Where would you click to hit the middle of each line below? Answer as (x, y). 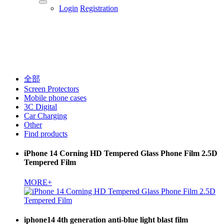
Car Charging (45, 116)
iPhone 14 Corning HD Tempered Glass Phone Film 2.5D (121, 153)
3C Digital (40, 107)
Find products (46, 134)
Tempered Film (50, 162)
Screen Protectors (51, 89)
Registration (99, 8)
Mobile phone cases (55, 98)
